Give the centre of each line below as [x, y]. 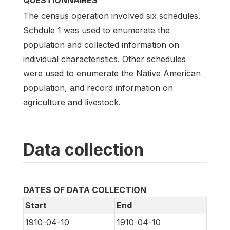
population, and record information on [98, 88]
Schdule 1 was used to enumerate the [97, 30]
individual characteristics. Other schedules [104, 59]
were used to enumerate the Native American [112, 73]
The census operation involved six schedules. [112, 16]
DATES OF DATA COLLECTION [85, 190]
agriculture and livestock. [72, 102]
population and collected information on [101, 44]
